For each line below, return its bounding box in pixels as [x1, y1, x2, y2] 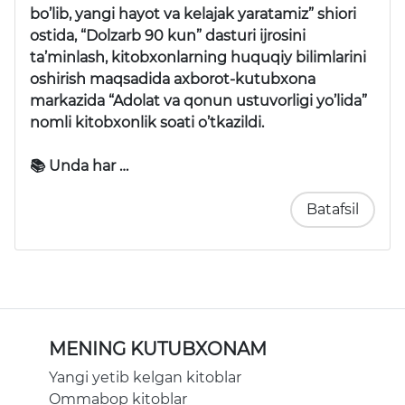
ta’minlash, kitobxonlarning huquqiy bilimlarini [30, 49, 366, 67]
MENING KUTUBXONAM [49, 338, 267, 361]
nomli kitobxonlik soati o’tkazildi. [30, 114, 264, 132]
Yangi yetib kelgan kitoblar [49, 369, 241, 387]
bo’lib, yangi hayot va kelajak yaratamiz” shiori [30, 5, 356, 24]
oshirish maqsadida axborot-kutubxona [30, 71, 316, 89]
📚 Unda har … [30, 157, 128, 175]
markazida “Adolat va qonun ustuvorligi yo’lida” [30, 92, 367, 110]
